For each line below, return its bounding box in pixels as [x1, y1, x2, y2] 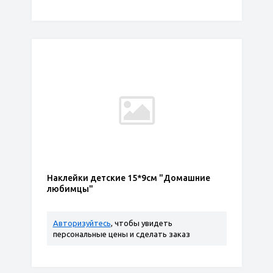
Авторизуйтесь [52, 219, 111, 227]
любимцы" [46, 184, 93, 194]
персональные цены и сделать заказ [52, 230, 190, 238]
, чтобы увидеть [110, 219, 172, 227]
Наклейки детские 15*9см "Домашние [46, 173, 210, 183]
